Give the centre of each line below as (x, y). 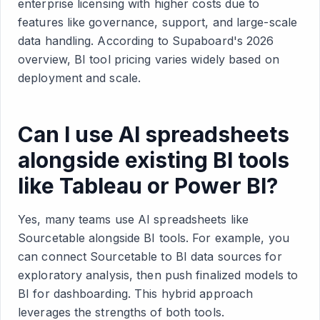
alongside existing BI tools (154, 160)
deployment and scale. (80, 77)
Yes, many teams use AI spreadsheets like (134, 219)
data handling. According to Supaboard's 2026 (146, 40)
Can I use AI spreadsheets (154, 134)
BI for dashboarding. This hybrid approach (136, 293)
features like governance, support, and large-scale (158, 22)
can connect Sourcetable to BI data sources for (150, 256)
